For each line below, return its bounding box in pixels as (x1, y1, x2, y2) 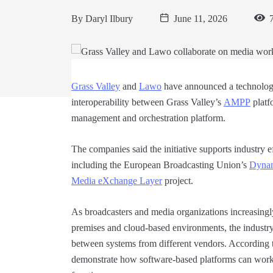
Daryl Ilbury (85, 13, 133, 24)
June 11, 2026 (171, 13, 230, 24)
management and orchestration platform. (71, 112, 225, 123)
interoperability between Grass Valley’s (71, 96, 224, 107)
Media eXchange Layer (71, 175, 162, 186)
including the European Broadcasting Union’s (71, 159, 249, 170)
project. (162, 175, 193, 186)
